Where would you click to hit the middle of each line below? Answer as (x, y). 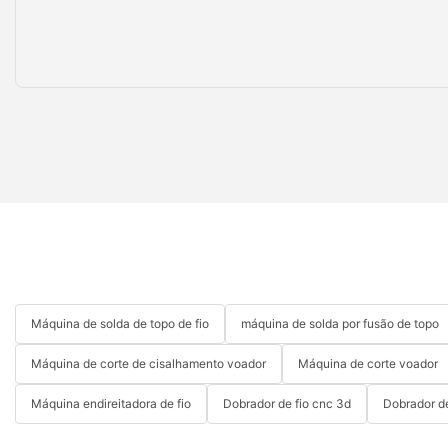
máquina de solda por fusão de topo (340, 323)
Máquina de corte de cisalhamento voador (148, 363)
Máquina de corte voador (368, 363)
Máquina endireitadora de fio (111, 403)
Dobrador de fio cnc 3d (287, 403)
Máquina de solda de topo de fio (120, 323)
